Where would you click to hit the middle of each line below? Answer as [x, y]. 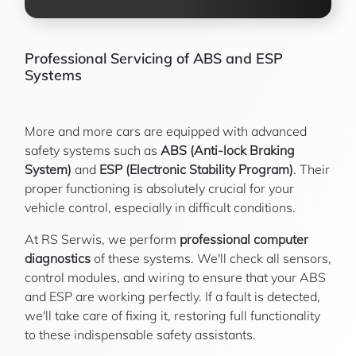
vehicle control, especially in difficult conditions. [160, 207]
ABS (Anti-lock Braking [228, 150]
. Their [311, 169]
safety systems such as [93, 150]
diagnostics [58, 258]
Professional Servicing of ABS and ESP [154, 58]
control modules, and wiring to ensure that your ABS [175, 277]
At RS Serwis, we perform [102, 239]
